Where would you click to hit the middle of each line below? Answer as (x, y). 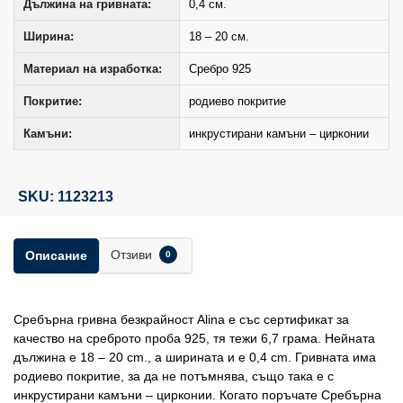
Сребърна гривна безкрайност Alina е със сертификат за (181, 320)
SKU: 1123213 (66, 197)
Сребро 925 (220, 69)
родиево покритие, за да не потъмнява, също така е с (174, 376)
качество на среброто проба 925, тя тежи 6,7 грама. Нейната (194, 339)
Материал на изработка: (93, 69)
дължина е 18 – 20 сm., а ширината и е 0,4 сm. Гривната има (195, 358)
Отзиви (133, 255)
